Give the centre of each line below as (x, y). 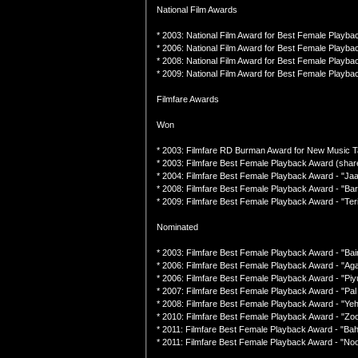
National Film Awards (197, 10)
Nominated (177, 227)
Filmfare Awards (188, 99)
